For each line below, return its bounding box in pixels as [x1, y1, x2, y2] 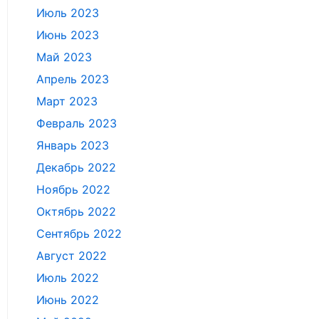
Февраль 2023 [36, 116, 117, 130]
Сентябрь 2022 [36, 226, 122, 241]
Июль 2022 [36, 271, 99, 285]
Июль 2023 [36, 6, 99, 20]
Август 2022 [36, 249, 107, 263]
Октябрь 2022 [36, 204, 116, 219]
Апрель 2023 [36, 72, 109, 86]
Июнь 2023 [36, 28, 99, 42]
